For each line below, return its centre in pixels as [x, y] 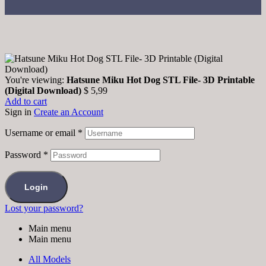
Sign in [18, 112]
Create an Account [69, 112]
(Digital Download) [43, 91]
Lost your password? [44, 208]
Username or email [41, 133]
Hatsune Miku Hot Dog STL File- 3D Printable [161, 80]
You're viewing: [36, 80]
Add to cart [26, 102]
